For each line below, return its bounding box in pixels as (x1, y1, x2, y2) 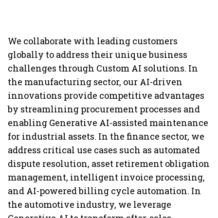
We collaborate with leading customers (8, 35, 178, 47)
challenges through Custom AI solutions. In (8, 62, 198, 74)
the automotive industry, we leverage (8, 199, 171, 210)
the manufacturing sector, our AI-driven (8, 76, 182, 88)
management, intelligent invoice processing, (8, 171, 205, 183)
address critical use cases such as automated (8, 144, 200, 156)
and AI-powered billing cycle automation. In (8, 185, 201, 197)
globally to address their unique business (8, 49, 187, 60)
